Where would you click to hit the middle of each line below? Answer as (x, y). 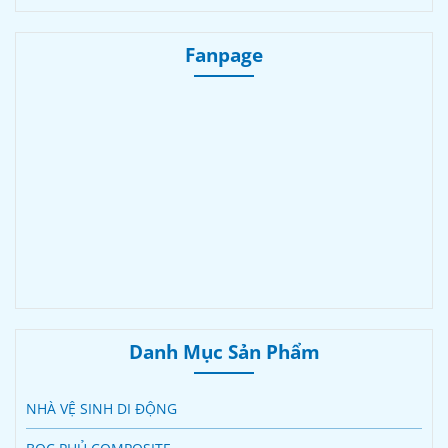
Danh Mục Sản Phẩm (224, 352)
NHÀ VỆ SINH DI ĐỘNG (101, 409)
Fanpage (224, 55)
